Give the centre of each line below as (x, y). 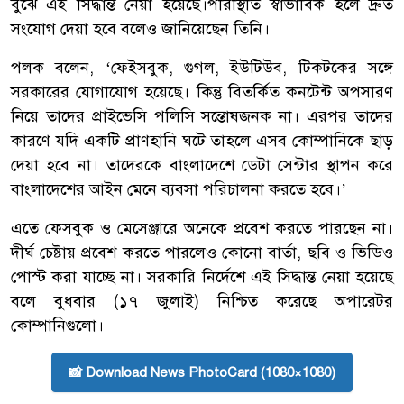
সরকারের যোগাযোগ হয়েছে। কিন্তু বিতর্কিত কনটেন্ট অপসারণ (202, 92)
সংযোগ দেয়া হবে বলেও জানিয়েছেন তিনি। (140, 28)
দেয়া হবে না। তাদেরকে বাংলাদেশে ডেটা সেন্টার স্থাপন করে (202, 165)
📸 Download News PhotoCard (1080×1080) (202, 372)
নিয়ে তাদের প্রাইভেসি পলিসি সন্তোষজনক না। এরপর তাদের (202, 116)
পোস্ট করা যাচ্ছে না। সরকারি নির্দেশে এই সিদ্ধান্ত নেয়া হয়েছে (202, 276)
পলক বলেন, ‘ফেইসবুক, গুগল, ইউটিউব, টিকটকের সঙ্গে (202, 67)
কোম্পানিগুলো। (57, 325)
